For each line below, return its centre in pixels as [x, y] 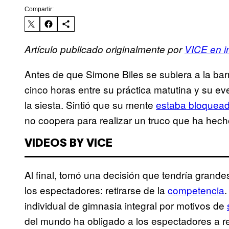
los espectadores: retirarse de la [96, 190]
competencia [196, 190]
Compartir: [39, 9]
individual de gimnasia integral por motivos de [126, 205]
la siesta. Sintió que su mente [90, 105]
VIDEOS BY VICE [68, 144]
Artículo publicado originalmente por [105, 49]
